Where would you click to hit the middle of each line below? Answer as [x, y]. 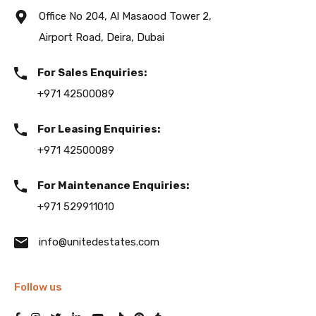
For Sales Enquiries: [92, 73]
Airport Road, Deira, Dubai [102, 37]
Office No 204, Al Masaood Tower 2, [125, 16]
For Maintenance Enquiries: [113, 186]
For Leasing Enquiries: [99, 129]
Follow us [38, 287]
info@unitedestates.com [99, 242]
